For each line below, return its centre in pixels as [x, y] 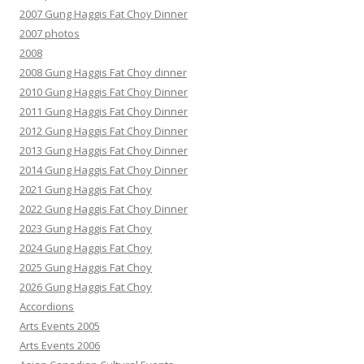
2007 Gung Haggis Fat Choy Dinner [104, 14]
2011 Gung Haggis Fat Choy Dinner [104, 112]
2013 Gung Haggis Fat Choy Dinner [104, 151]
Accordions [47, 307]
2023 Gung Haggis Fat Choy [86, 229]
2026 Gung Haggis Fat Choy [86, 287]
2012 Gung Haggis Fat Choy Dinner [104, 131]
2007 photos [50, 34]
